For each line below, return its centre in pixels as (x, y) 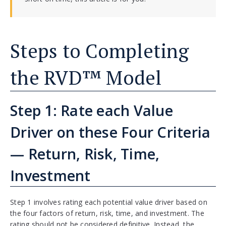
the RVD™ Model (86, 78)
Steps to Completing (99, 51)
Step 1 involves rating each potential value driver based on (109, 202)
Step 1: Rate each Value (92, 110)
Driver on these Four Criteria (110, 132)
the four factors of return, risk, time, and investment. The (107, 213)
